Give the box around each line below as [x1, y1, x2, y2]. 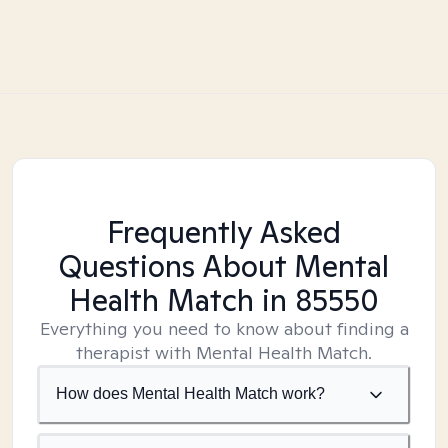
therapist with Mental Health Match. [76, 341, 372, 364]
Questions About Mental [59, 246, 389, 286]
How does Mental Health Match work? [56, 385, 325, 402]
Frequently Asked [107, 212, 341, 252]
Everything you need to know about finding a [39, 317, 409, 340]
